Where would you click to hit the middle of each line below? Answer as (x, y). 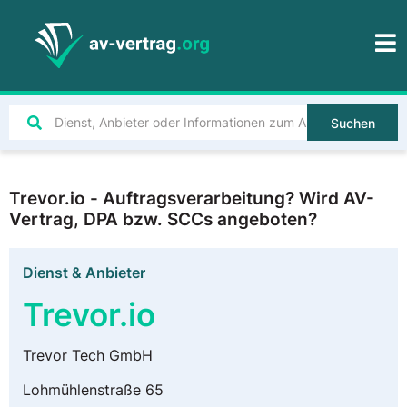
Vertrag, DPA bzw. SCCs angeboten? (163, 219)
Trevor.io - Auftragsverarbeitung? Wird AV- (192, 198)
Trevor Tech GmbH (88, 355)
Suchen (352, 123)
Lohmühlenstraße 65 (93, 390)
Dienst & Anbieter (84, 273)
